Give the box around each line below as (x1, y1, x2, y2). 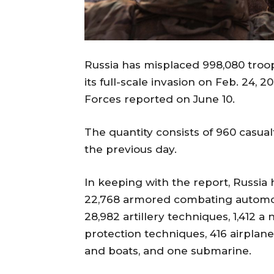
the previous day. (84, 143, 177, 156)
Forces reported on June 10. (84, 93, 235, 106)
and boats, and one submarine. (84, 245, 251, 257)
